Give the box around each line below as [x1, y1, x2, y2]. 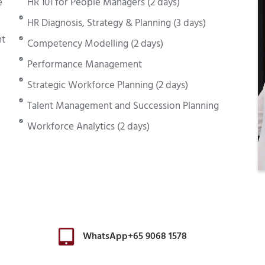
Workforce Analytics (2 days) [27, 119, 150, 135]
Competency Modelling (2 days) [27, 36, 164, 52]
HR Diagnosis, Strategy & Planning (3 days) [27, 15, 206, 31]
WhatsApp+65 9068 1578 [82, 229, 187, 245]
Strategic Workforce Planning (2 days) [27, 77, 189, 93]
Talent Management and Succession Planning [27, 98, 219, 114]
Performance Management [27, 57, 143, 73]
